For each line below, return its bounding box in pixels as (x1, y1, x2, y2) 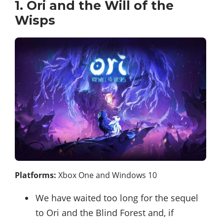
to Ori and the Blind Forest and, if (36, 206, 174, 219)
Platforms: (15, 169, 56, 181)
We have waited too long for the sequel (36, 191, 198, 204)
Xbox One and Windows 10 (56, 169, 157, 181)
